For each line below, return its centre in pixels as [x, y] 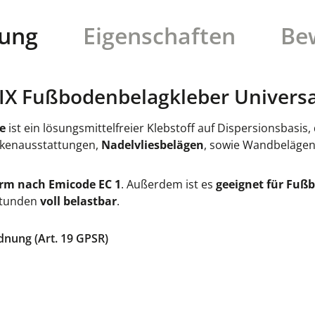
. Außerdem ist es [168, 184]
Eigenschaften [159, 36]
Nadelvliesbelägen [153, 145]
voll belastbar [78, 201]
